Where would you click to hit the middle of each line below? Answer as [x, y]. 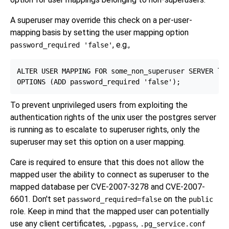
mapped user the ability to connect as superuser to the [110, 174]
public [201, 199]
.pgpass [122, 224]
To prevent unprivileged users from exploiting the [99, 105]
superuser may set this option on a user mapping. [98, 142]
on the [175, 199]
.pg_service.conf [173, 224]
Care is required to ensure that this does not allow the [107, 162]
